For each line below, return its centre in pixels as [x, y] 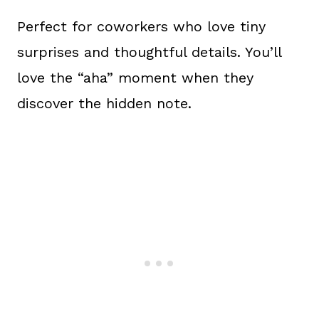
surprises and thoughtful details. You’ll [149, 52]
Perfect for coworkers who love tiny [141, 26]
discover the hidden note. [104, 103]
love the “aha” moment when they [135, 77]
